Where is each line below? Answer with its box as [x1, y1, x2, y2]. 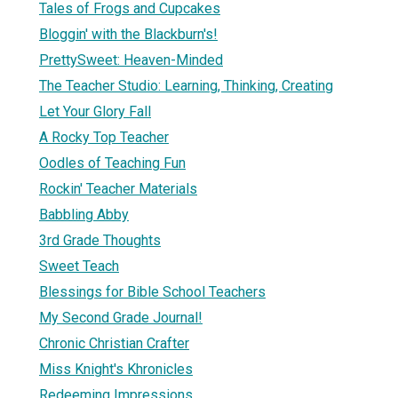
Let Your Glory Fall [39, 102, 151, 120]
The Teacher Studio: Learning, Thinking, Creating [39, 76, 333, 94]
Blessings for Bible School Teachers [39, 283, 266, 300]
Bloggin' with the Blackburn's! [39, 25, 218, 43]
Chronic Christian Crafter [39, 334, 189, 352]
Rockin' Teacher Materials [39, 179, 197, 197]
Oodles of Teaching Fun [39, 154, 186, 171]
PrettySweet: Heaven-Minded [39, 51, 223, 68]
